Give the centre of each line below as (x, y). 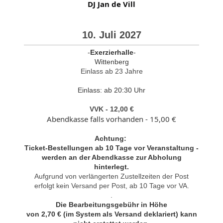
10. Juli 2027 (111, 35)
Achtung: (111, 138)
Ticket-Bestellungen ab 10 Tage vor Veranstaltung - (111, 148)
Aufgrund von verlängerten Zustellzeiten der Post (111, 176)
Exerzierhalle (111, 52)
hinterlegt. (111, 167)
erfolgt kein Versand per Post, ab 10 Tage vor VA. (111, 185)
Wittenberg (111, 61)
